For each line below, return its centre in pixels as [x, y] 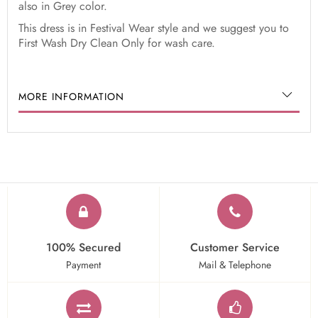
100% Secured [83, 247]
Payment [83, 265]
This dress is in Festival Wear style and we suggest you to [154, 28]
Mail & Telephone [235, 265]
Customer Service [235, 247]
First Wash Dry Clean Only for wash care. [117, 43]
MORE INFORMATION [71, 97]
